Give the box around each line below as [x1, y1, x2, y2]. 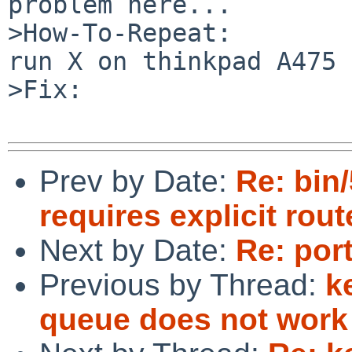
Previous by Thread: [39, 267, 325, 302]
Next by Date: [39, 233, 236, 267]
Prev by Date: [39, 163, 236, 198]
